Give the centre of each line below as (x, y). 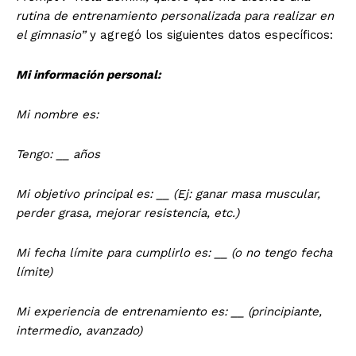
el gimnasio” (53, 35)
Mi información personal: (89, 74)
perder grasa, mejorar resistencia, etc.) (128, 213)
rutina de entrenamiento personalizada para (142, 15)
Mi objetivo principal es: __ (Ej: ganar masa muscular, (168, 193)
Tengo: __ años (58, 154)
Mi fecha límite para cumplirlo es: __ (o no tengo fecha (174, 252)
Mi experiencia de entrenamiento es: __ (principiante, (169, 311)
